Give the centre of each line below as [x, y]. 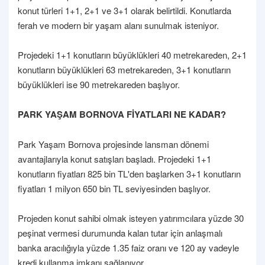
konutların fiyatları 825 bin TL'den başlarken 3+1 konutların [129, 173]
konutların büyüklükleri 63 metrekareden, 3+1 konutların [124, 69]
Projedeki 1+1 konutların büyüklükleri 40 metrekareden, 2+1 [132, 54]
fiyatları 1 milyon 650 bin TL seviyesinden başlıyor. [114, 188]
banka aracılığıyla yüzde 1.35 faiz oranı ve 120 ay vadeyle [128, 247]
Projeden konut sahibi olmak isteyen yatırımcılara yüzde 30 [131, 218]
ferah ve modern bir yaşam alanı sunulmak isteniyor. [118, 25]
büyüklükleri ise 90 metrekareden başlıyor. [99, 84]
